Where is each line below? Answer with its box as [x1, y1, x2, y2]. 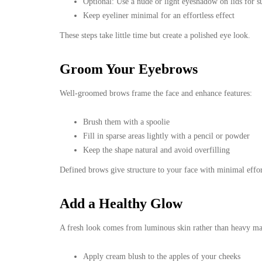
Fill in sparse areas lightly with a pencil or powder [83, 131, 250, 140]
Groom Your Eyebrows [60, 61, 198, 77]
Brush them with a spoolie [83, 117, 170, 126]
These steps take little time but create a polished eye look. [60, 30, 250, 40]
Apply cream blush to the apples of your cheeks [83, 251, 240, 261]
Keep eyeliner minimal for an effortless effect [83, 11, 235, 20]
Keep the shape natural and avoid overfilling [83, 145, 230, 154]
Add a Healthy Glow [60, 195, 182, 211]
